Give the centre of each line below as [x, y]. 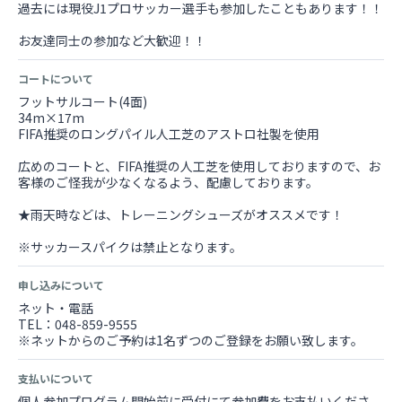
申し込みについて [61, 285]
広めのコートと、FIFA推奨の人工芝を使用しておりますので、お [199, 166]
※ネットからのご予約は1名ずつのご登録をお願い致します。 [191, 340]
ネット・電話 [56, 308]
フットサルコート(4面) [83, 101]
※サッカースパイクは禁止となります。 [130, 247]
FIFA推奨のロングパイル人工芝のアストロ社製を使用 [169, 134]
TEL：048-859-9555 [78, 324]
